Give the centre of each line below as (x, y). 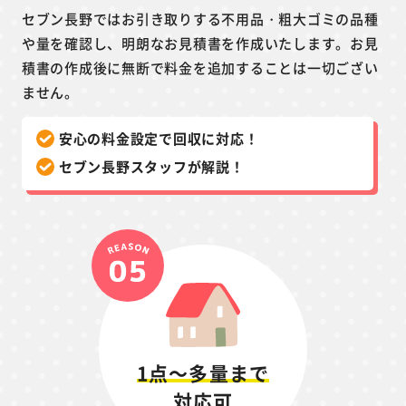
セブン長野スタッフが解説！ (151, 167)
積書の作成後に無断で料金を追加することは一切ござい (200, 68)
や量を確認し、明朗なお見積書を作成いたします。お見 (200, 43)
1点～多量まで (203, 373)
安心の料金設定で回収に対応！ (159, 139)
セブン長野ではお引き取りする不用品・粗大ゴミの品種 (200, 19)
